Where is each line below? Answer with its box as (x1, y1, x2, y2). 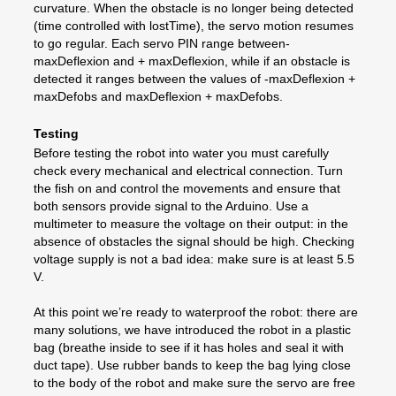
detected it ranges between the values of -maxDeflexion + (34, 71, 355, 86)
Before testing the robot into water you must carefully (34, 145, 329, 160)
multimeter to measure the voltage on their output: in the (34, 216, 348, 231)
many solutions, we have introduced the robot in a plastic (34, 322, 351, 337)
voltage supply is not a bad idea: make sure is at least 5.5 (34, 251, 354, 266)
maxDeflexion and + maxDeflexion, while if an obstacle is (34, 53, 350, 68)
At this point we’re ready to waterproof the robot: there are (34, 304, 358, 319)
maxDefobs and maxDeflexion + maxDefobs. (34, 88, 283, 103)
